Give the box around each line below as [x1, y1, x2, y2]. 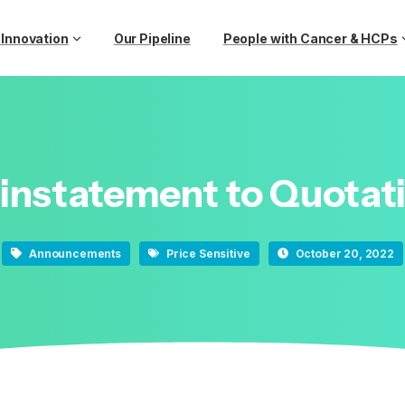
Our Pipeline [113, 31, 191, 46]
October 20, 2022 [295, 246, 394, 260]
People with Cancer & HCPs [222, 31, 398, 46]
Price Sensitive [165, 246, 250, 260]
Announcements [29, 246, 121, 260]
